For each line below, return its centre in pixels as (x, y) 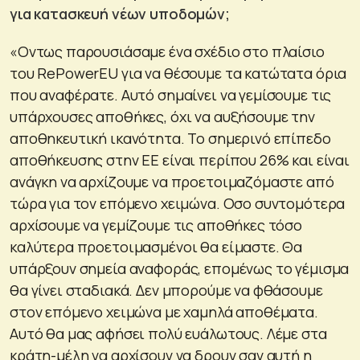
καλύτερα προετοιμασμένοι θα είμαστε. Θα (156, 247)
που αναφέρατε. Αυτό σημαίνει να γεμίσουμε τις (171, 95)
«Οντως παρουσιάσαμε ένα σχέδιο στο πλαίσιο (167, 52)
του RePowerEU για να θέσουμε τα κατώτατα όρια (178, 74)
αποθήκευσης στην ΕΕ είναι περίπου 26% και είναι (180, 160)
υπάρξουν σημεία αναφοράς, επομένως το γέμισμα (180, 269)
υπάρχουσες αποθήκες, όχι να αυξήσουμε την (162, 117)
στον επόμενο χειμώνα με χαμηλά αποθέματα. (164, 312)
